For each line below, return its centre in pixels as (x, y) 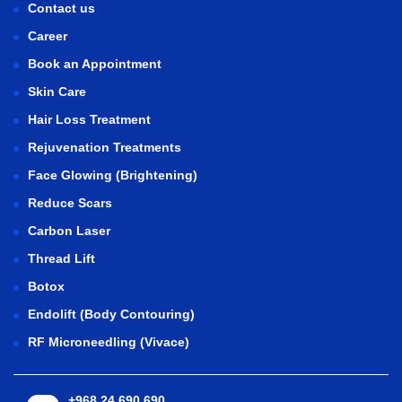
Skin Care (57, 91)
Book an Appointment (95, 63)
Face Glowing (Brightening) (113, 175)
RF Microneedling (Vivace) (109, 341)
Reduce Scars (70, 202)
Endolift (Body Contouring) (111, 314)
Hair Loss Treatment (89, 119)
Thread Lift (61, 258)
